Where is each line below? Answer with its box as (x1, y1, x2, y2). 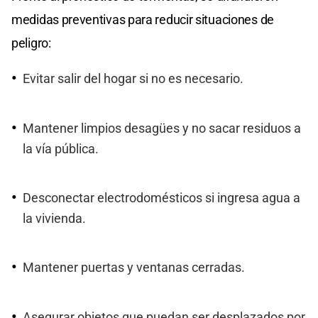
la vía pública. (23, 141, 99, 156)
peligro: (11, 35, 51, 51)
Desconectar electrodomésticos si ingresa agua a (23, 190, 300, 205)
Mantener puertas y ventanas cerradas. (23, 261, 245, 275)
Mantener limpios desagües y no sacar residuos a (23, 121, 301, 136)
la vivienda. (23, 211, 86, 226)
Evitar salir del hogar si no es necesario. (23, 72, 243, 87)
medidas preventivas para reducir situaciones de (11, 12, 274, 28)
